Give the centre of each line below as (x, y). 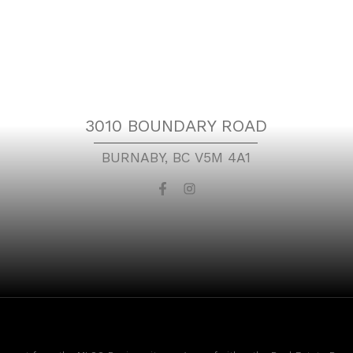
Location (176, 85)
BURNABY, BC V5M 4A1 (176, 158)
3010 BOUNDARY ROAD (176, 126)
